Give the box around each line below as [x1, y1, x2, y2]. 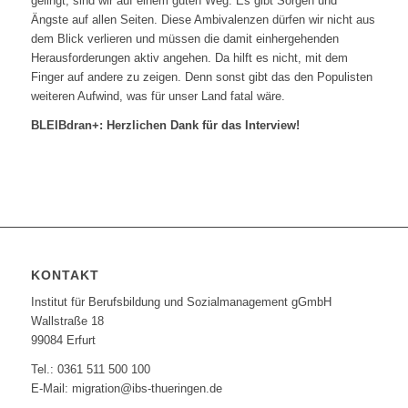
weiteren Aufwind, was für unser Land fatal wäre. [30, 88, 285, 103]
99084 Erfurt [30, 332, 96, 347]
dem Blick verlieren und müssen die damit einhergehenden [30, 31, 339, 46]
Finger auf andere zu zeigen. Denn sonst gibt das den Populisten [30, 69, 372, 84]
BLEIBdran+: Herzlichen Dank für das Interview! [30, 117, 300, 132]
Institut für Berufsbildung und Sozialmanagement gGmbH [30, 294, 331, 309]
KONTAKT [30, 267, 99, 282]
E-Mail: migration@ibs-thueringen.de [30, 381, 222, 395]
